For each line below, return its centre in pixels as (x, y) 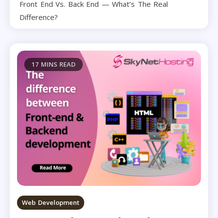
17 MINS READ (54, 64)
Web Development (51, 202)
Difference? (39, 17)
